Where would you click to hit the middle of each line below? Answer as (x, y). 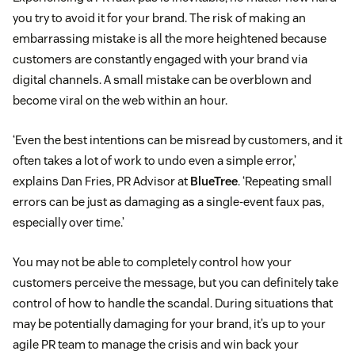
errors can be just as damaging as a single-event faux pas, (168, 202)
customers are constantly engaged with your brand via (160, 59)
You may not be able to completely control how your (152, 262)
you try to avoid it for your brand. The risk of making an (159, 18)
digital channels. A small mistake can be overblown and (162, 80)
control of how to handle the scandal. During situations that (173, 303)
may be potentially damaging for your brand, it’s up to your (169, 324)
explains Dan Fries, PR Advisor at (101, 181)
